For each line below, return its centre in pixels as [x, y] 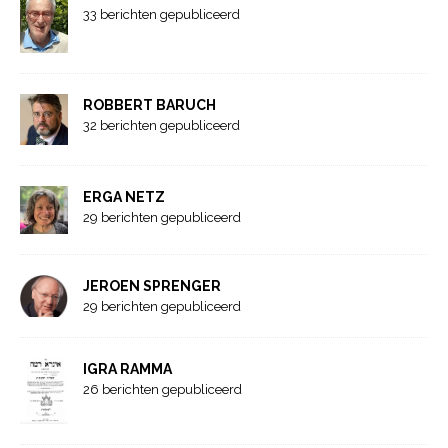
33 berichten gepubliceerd [161, 14]
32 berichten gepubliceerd [161, 125]
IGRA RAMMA [127, 369]
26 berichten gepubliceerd [162, 390]
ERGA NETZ [124, 196]
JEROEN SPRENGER [152, 285]
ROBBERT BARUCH [149, 104]
